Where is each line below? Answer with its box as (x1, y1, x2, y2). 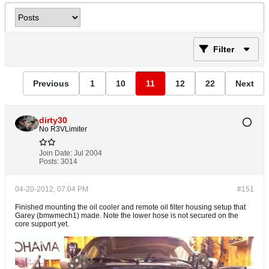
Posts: (39, 157, 59, 166)
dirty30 (39, 115, 67, 125)
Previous (33, 78, 69, 88)
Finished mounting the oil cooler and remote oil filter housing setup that (15, 203, 246, 211)
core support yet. (15, 220, 69, 228)
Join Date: (39, 149, 72, 157)
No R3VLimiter (39, 125, 87, 133)
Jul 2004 (74, 149, 102, 157)
